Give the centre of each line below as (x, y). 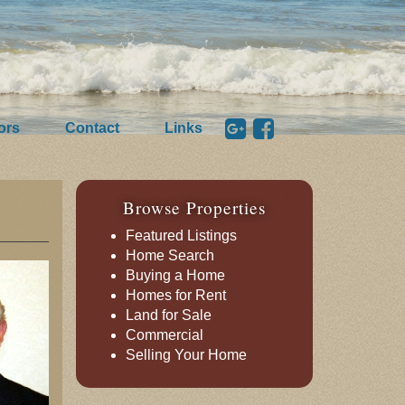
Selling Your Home (186, 355)
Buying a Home (175, 275)
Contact (92, 128)
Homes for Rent (175, 295)
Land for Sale (168, 315)
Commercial (164, 335)
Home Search (170, 255)
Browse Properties (194, 207)
